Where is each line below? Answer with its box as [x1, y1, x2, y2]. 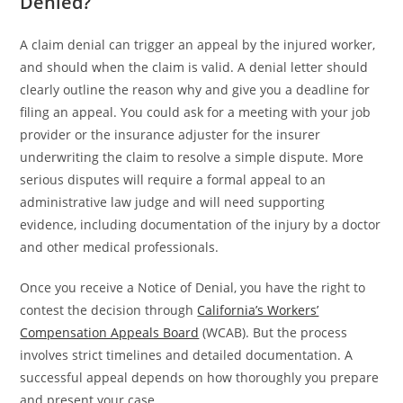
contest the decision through [20, 300, 198, 318]
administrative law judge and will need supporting [20, 193, 326, 210]
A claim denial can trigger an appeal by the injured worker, [20, 35, 376, 53]
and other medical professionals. [20, 237, 219, 255]
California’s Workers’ [197, 300, 319, 318]
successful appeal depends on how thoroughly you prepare [20, 368, 380, 386]
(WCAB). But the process [199, 323, 348, 341]
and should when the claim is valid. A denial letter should [20, 58, 369, 76]
